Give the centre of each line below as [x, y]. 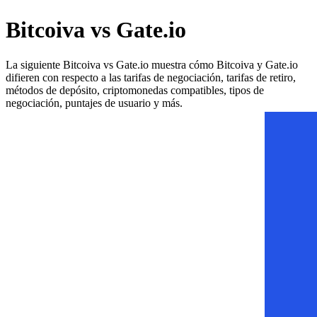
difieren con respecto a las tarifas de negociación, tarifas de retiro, [151, 77]
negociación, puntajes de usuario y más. [94, 103]
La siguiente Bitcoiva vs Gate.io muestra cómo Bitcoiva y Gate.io [152, 64]
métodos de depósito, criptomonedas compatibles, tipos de [135, 90]
